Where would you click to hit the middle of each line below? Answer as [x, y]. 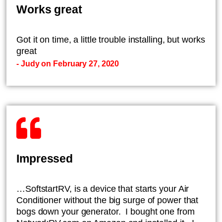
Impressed [45, 159]
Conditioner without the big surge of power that [108, 200]
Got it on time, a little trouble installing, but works [111, 40]
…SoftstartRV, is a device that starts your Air [103, 189]
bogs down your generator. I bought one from [106, 212]
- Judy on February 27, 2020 [68, 64]
